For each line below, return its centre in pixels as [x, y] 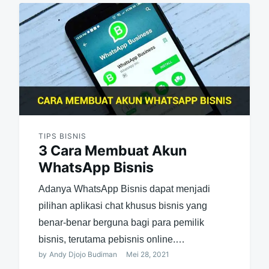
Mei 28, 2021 [147, 254]
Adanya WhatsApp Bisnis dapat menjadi [124, 189]
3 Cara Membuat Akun [112, 150]
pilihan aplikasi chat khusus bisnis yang [122, 205]
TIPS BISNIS [62, 136]
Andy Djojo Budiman [83, 254]
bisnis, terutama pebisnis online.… [111, 239]
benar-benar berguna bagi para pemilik [121, 222]
